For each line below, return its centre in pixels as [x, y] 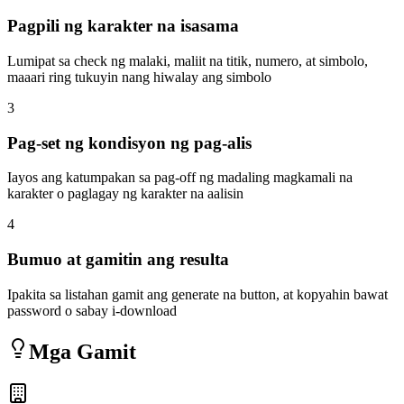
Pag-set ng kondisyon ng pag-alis [129, 142]
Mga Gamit [83, 351]
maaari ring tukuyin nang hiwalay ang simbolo [139, 78]
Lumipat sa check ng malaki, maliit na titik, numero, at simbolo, [188, 61]
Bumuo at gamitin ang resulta [118, 260]
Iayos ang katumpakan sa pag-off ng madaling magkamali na [180, 178]
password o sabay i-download [92, 310]
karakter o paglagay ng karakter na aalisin [125, 194]
